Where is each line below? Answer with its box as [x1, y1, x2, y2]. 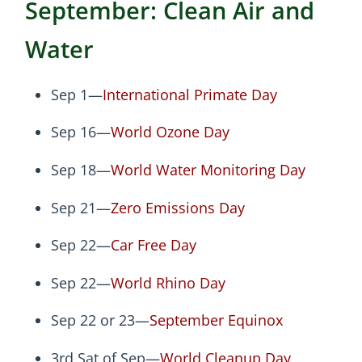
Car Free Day [111, 235, 196, 255]
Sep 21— [51, 197, 111, 217]
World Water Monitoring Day [111, 160, 305, 180]
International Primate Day [103, 84, 277, 104]
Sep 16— [51, 122, 111, 142]
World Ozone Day [111, 122, 229, 142]
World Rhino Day [111, 272, 225, 293]
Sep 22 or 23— [51, 310, 149, 330]
